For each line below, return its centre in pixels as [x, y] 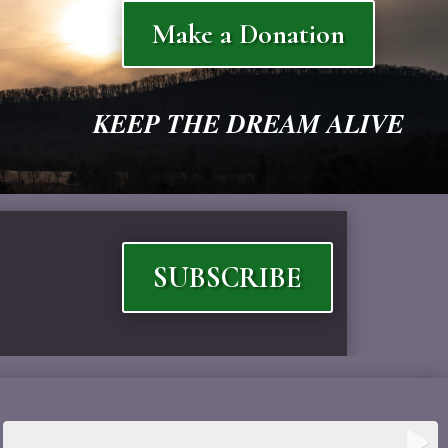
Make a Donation [249, 33]
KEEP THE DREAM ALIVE [249, 123]
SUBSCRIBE [228, 278]
